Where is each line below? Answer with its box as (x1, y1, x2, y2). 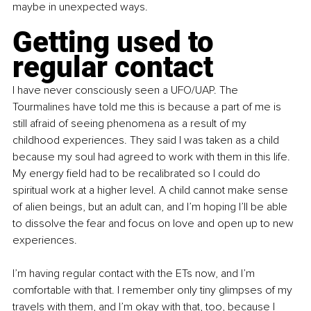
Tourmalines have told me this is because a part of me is (12, 100, 284, 115)
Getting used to (12, 25, 221, 60)
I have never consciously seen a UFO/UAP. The (12, 83, 241, 98)
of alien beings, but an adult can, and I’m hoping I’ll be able (12, 200, 290, 215)
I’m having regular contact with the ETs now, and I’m (12, 267, 258, 281)
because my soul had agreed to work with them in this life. (12, 150, 293, 165)
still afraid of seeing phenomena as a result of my (12, 117, 249, 131)
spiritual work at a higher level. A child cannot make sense (12, 183, 291, 198)
